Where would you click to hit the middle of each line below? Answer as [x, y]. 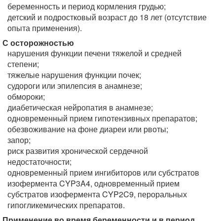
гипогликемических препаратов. [66, 205]
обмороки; [26, 96]
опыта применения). [45, 28]
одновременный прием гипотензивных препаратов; [102, 118]
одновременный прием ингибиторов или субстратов [103, 172]
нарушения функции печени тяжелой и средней [94, 53]
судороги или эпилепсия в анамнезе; [75, 86]
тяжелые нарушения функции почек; [74, 75]
